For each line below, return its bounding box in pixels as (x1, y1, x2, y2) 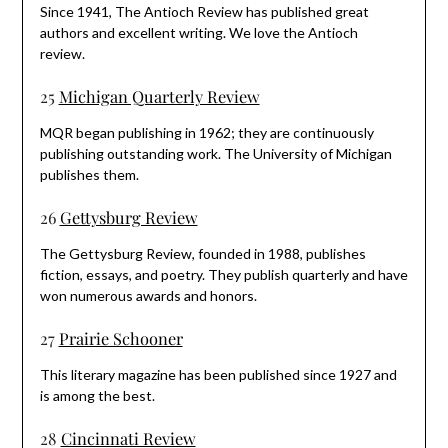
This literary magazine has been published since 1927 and (39, 365, 397, 383)
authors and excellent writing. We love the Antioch (39, 23, 358, 41)
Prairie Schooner (58, 326, 183, 349)
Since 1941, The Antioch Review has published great (39, 2, 369, 20)
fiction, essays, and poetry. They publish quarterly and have (39, 265, 408, 283)
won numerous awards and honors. (39, 286, 260, 304)
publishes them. (39, 165, 139, 183)
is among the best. (39, 386, 158, 404)
